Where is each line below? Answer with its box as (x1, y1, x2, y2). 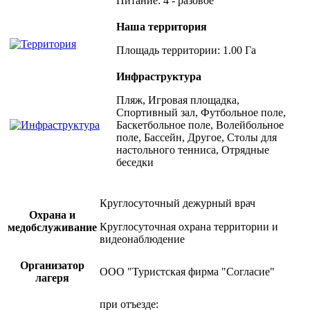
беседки (116, 156, 154, 168)
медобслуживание (8, 221, 97, 233)
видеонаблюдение (100, 232, 185, 245)
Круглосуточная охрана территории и (100, 220, 278, 232)
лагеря (35, 271, 69, 284)
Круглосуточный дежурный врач (100, 197, 255, 209)
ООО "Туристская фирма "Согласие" (100, 265, 275, 277)
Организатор (20, 259, 84, 271)
